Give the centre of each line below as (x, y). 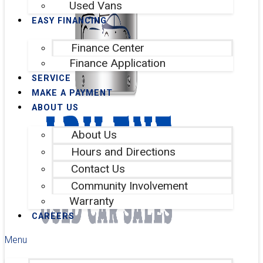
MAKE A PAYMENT (72, 93)
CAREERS (53, 216)
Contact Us (98, 169)
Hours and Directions (123, 152)
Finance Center (108, 48)
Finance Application (117, 63)
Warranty (92, 201)
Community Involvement (129, 186)
